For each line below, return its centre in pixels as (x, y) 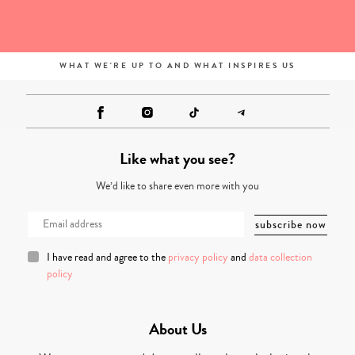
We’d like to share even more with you (177, 187)
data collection (281, 258)
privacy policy (198, 258)
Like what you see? (177, 159)
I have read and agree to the (107, 258)
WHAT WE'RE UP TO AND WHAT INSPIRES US (177, 65)
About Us (177, 330)
